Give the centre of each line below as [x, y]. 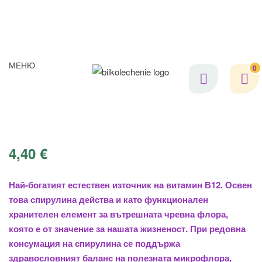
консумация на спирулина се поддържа [94, 243]
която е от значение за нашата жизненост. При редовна [127, 229]
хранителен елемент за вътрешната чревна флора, [118, 214]
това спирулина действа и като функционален [108, 199]
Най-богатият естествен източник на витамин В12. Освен [130, 185]
